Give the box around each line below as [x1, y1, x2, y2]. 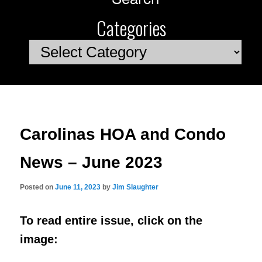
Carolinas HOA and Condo [20, 125, 226, 143]
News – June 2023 [20, 153, 163, 171]
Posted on [20, 182, 56, 191]
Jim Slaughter [112, 182, 159, 191]
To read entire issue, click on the [20, 214, 203, 227]
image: [20, 233, 58, 246]
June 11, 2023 [55, 182, 101, 191]
